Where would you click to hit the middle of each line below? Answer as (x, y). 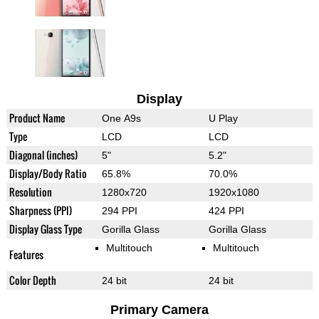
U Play (223, 119)
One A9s (121, 119)
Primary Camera (159, 310)
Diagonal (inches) (43, 155)
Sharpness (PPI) (40, 211)
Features (26, 255)
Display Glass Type (45, 229)
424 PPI (226, 211)
